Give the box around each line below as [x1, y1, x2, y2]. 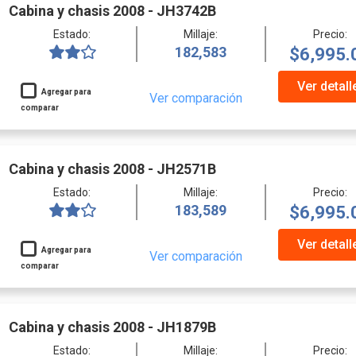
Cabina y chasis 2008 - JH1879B [8, 318, 216, 335]
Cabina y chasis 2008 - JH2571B [8, 160, 216, 177]
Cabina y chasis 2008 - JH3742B [8, 2, 216, 19]
